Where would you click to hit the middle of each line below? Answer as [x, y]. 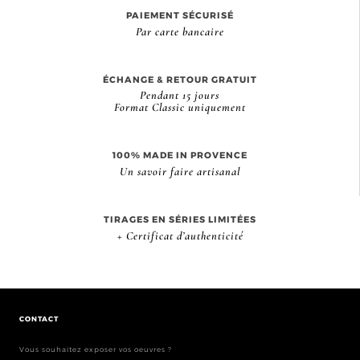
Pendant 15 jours [180, 96]
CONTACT [39, 318]
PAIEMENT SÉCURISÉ [180, 15]
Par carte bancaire [180, 31]
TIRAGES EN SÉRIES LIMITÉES [180, 220]
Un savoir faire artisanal [180, 172]
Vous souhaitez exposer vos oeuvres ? [95, 349]
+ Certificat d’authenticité [180, 235]
